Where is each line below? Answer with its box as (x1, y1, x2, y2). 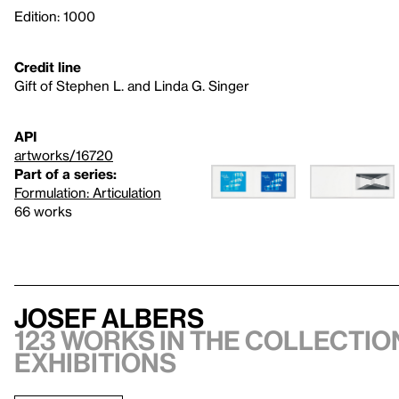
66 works (14, 203, 72, 219)
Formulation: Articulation (14, 184, 161, 200)
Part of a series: (14, 166, 117, 182)
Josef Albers (14, 303, 204, 333)
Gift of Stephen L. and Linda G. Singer (14, 77, 249, 94)
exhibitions (14, 347, 176, 378)
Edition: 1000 (14, 8, 95, 24)
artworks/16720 (14, 147, 113, 163)
